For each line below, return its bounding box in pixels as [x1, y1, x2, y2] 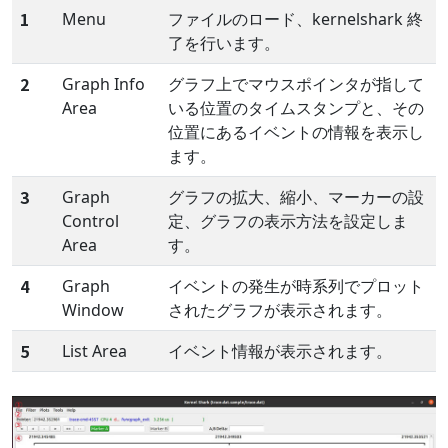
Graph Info [62, 72, 145, 95]
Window [62, 298, 124, 321]
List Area [62, 339, 127, 362]
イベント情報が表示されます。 [168, 339, 392, 362]
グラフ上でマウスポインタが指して [168, 72, 424, 95]
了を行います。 [168, 31, 280, 54]
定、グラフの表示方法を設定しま [168, 209, 408, 232]
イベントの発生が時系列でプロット [168, 274, 424, 297]
